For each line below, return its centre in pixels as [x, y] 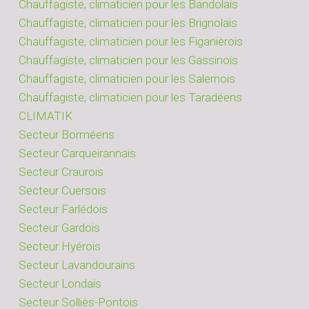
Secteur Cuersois [62, 190]
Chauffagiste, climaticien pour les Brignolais [128, 22]
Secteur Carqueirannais [77, 153]
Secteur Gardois [59, 227]
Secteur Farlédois [63, 209]
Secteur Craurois [61, 171]
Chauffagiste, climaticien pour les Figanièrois [131, 41]
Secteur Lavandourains [77, 265]
